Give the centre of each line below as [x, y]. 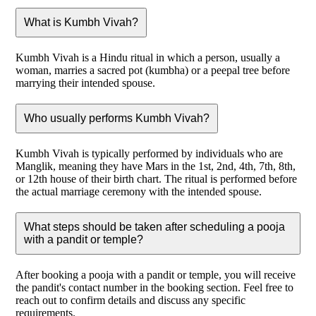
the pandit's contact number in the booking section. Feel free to [154, 287]
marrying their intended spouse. [85, 83]
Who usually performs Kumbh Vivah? [117, 118]
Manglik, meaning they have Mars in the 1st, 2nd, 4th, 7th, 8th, [156, 166]
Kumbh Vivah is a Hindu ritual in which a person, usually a [148, 58]
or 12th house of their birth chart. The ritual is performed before [156, 178]
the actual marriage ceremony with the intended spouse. [139, 191]
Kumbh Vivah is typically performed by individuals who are [149, 153]
